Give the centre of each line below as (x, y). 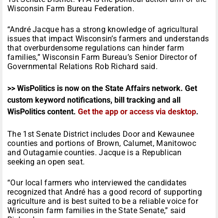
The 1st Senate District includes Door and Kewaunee (101, 134)
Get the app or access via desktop (137, 112)
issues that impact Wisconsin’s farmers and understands (108, 39)
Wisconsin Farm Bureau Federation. (71, 9)
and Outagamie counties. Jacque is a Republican (95, 153)
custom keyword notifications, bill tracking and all (94, 100)
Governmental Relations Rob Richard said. (82, 67)
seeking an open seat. (46, 162)
